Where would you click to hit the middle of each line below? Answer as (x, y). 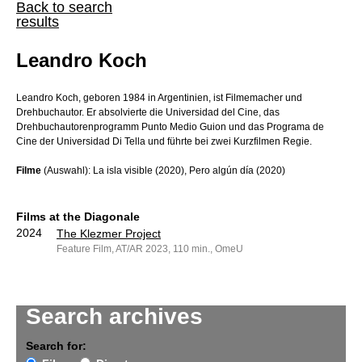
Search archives (114, 317)
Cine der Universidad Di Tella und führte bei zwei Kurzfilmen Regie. (164, 142)
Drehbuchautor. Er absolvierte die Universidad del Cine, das (148, 113)
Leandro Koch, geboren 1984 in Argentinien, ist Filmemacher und (159, 98)
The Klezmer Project (109, 234)
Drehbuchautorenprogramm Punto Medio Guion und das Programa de (170, 127)
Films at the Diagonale (78, 217)
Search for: (56, 346)
